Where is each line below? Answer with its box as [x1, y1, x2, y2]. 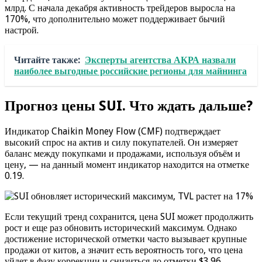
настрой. [5, 24, 39, 36]
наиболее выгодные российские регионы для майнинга [14, 65, 247, 77]
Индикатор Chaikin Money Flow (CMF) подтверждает [5, 125, 220, 137]
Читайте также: [14, 54, 80, 65]
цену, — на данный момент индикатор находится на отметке [5, 158, 249, 170]
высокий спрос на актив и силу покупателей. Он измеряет [5, 136, 238, 148]
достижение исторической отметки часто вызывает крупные [5, 233, 247, 244]
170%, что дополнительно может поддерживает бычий [5, 13, 225, 25]
